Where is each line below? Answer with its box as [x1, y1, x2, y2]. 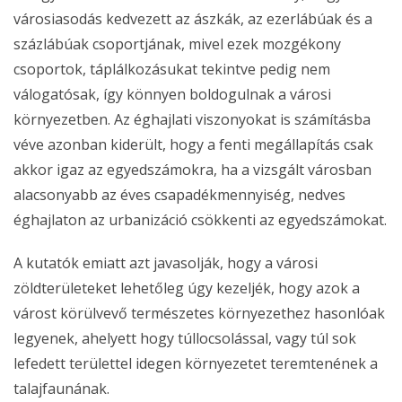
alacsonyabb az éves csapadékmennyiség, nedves [13, 185, 345, 205]
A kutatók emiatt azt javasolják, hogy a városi [13, 253, 318, 274]
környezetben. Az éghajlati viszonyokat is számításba [13, 109, 371, 130]
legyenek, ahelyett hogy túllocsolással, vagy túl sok [13, 328, 356, 349]
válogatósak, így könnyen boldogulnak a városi [13, 84, 331, 105]
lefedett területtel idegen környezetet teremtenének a [13, 354, 378, 374]
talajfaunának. [13, 379, 109, 399]
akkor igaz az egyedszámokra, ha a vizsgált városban [13, 160, 371, 180]
